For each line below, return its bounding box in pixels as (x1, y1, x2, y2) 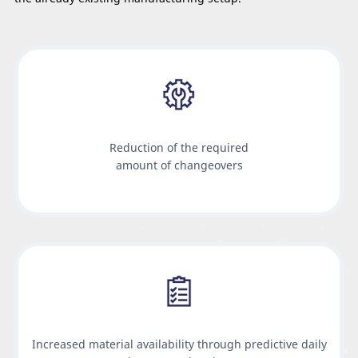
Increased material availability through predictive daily (31, 336, 327, 352)
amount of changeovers (115, 157, 243, 173)
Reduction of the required (109, 140, 249, 156)
